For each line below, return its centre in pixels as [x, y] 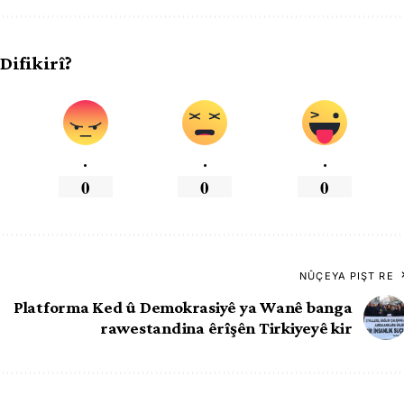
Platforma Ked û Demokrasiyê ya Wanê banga [183, 307]
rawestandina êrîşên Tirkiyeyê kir [226, 327]
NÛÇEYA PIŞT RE [347, 275]
